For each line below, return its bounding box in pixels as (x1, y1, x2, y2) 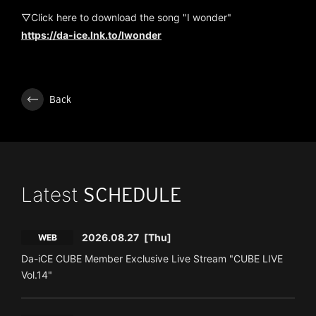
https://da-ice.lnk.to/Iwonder (21, 29, 162, 42)
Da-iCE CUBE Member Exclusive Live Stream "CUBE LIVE (21, 253, 283, 265)
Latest (21, 183, 78, 207)
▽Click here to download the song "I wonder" (21, 11, 231, 24)
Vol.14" (21, 269, 52, 281)
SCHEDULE (78, 183, 181, 207)
